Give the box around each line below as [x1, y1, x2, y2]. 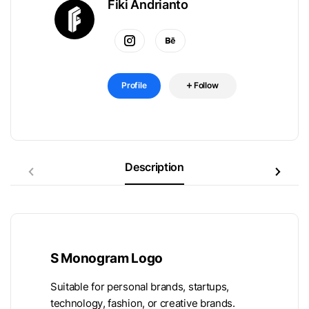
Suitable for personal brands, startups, [50, 280, 230, 293]
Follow [193, 80, 219, 90]
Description [125, 159, 184, 174]
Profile [121, 80, 147, 90]
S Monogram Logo [50, 249, 163, 266]
